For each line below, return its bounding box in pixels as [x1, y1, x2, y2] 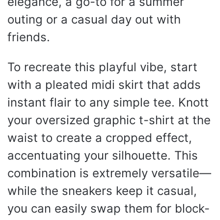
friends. [7, 30, 50, 44]
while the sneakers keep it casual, [7, 184, 197, 198]
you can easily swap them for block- [7, 201, 210, 216]
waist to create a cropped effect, [7, 131, 192, 145]
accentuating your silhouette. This [7, 148, 198, 163]
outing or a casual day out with [7, 12, 181, 27]
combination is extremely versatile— [7, 166, 211, 180]
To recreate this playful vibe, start [7, 60, 197, 74]
